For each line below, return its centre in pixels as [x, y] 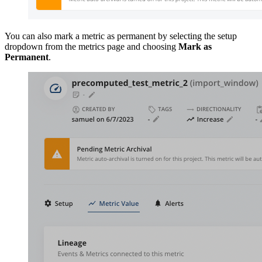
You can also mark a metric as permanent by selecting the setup [121, 36]
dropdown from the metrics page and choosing [92, 46]
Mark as [195, 46]
